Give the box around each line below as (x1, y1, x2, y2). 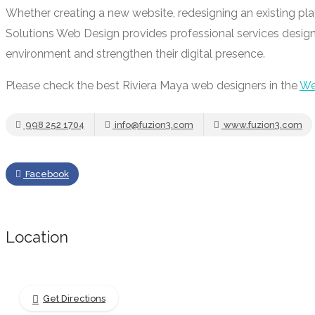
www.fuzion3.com (221, 120, 302, 130)
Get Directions (43, 293, 105, 304)
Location (6, 228, 68, 246)
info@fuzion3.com (112, 120, 193, 130)
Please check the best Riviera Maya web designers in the (6, 79, 300, 92)
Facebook (23, 169, 69, 179)
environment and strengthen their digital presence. (6, 47, 265, 60)
